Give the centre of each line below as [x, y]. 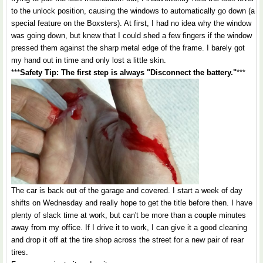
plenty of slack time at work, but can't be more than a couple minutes [129, 215]
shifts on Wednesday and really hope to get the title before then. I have [132, 203]
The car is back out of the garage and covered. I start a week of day [127, 190]
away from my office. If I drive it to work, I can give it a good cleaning [129, 227]
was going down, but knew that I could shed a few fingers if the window [131, 36]
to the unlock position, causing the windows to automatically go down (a [133, 11]
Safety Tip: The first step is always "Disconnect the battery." [128, 73]
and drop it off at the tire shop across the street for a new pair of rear [127, 240]
